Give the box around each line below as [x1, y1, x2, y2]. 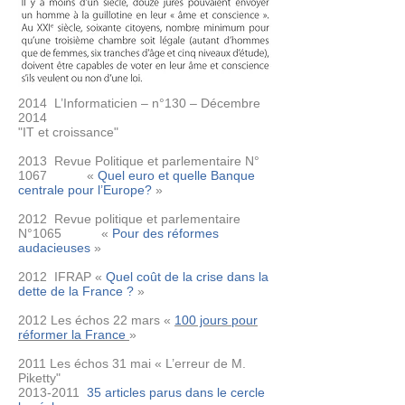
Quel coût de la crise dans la [102, 269, 268, 284]
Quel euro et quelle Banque [98, 168, 255, 183]
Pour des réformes [112, 226, 219, 240]
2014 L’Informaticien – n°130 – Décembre [18, 96, 260, 110]
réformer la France [18, 327, 129, 342]
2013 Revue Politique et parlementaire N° [18, 154, 259, 168]
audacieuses [18, 240, 90, 255]
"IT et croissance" [18, 125, 118, 139]
